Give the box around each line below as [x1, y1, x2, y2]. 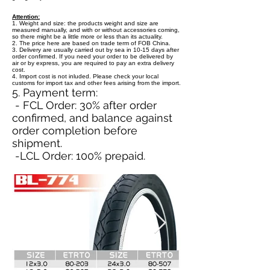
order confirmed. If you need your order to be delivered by [12, 53, 173, 60]
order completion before [12, 124, 137, 137]
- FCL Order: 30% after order [12, 99, 157, 111]
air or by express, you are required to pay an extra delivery [12, 60, 174, 66]
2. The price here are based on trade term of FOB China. [12, 40, 171, 46]
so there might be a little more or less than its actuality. [12, 33, 163, 40]
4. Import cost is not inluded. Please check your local [12, 73, 159, 80]
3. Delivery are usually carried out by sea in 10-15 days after [12, 46, 179, 53]
